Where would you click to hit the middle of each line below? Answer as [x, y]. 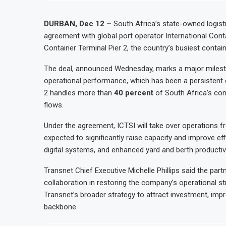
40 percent [134, 93]
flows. [54, 105]
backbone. [61, 207]
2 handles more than [79, 93]
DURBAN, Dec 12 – [78, 24]
